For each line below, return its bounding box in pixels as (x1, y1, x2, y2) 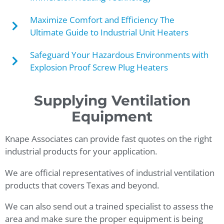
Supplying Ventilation (33, 92, 190, 109)
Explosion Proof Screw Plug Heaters (30, 61, 168, 73)
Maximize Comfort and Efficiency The (30, 14, 174, 26)
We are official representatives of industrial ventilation (5, 166, 214, 178)
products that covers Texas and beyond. (5, 179, 159, 191)
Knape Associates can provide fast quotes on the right (5, 133, 212, 145)
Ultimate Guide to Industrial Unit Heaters (30, 26, 188, 38)
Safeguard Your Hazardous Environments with (30, 49, 208, 61)
